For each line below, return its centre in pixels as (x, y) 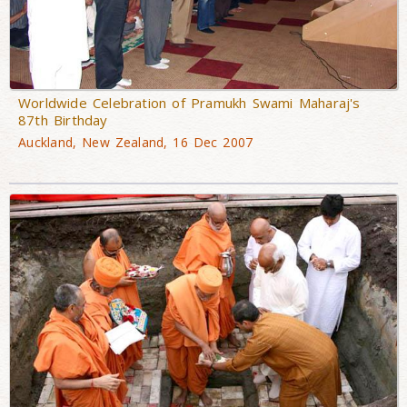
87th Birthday (63, 119)
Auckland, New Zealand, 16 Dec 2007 (136, 142)
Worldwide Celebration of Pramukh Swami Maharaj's (189, 102)
